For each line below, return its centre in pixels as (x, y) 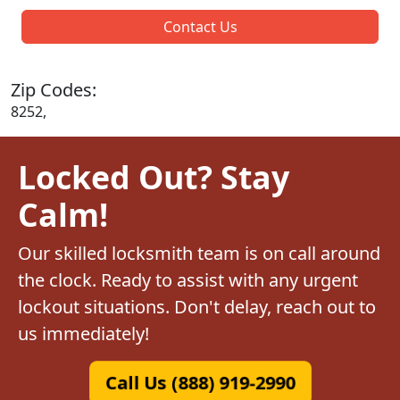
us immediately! (83, 333)
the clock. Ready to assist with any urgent (188, 279)
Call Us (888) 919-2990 (200, 382)
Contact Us (200, 26)
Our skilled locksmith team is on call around (199, 253)
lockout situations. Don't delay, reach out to (197, 306)
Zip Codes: (54, 89)
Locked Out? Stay (154, 176)
